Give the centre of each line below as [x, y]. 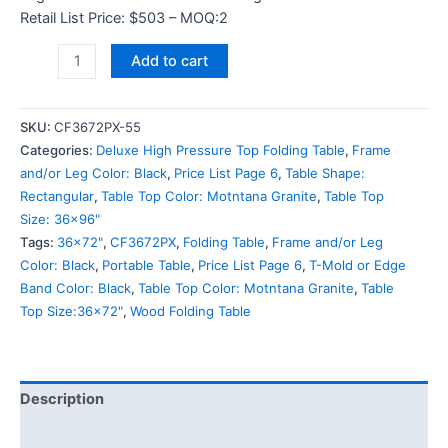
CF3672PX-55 [97, 126]
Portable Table [146, 264]
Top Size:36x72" [71, 310]
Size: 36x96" [60, 218]
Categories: [58, 149]
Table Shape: [325, 172]
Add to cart [169, 61]
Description [62, 399]
